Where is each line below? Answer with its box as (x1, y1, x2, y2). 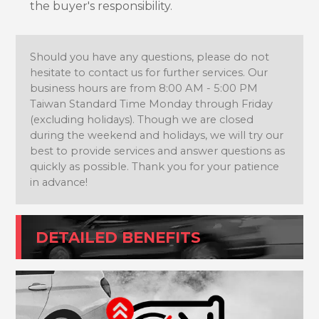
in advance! (30, 175, 88, 189)
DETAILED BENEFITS (36, 227, 201, 246)
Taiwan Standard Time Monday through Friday (30, 97, 273, 110)
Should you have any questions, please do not (30, 50, 269, 63)
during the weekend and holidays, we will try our (30, 128, 283, 142)
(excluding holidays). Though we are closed (30, 113, 253, 126)
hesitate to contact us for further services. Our (30, 66, 268, 79)
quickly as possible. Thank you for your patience (30, 159, 279, 173)
